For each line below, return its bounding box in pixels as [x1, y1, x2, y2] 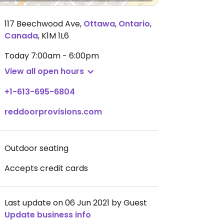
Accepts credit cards [4, 162, 88, 174]
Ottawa [83, 18, 115, 29]
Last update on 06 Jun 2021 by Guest [4, 197, 147, 208]
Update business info [4, 209, 91, 220]
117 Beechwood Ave [4, 18, 80, 29]
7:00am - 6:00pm [31, 50, 99, 61]
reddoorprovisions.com [4, 106, 102, 117]
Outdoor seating [4, 142, 68, 154]
